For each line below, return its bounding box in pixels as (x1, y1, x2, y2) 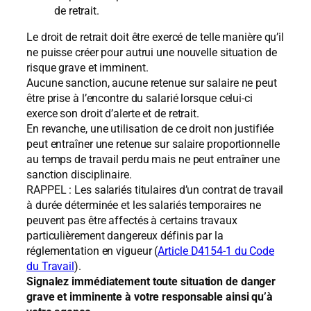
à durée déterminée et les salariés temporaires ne (26, 199, 262, 212)
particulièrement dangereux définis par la (26, 229, 224, 243)
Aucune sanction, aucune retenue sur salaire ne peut (26, 76, 277, 90)
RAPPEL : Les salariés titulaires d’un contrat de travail (26, 183, 284, 197)
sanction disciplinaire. (26, 168, 132, 182)
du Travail (26, 260, 75, 274)
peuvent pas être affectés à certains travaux (26, 214, 237, 228)
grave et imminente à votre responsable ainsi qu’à (26, 290, 274, 304)
